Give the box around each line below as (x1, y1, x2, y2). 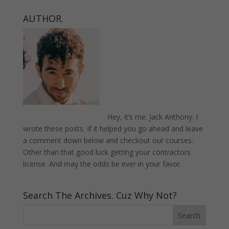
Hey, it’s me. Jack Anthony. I (107, 111, 198, 122)
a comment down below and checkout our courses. (22, 135, 193, 145)
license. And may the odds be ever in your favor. (22, 158, 181, 169)
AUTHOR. (22, 12, 63, 25)
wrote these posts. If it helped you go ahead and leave (22, 123, 203, 133)
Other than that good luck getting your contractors (22, 147, 191, 157)
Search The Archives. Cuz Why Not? (22, 189, 177, 202)
